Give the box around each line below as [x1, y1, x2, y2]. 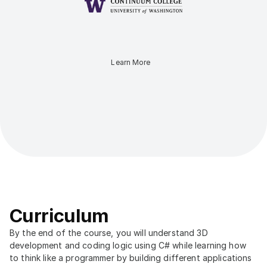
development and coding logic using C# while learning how [10, 240, 246, 250]
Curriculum [10, 204, 109, 226]
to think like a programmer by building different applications [10, 253, 252, 263]
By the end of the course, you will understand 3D [10, 228, 208, 238]
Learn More [111, 58, 151, 67]
